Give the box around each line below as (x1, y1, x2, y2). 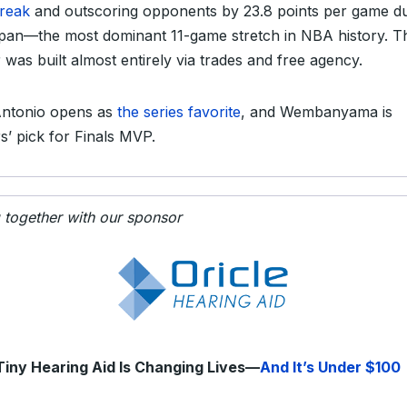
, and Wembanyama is (241, 103, 392, 121)
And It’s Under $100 (260, 358, 401, 377)
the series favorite (117, 103, 241, 121)
